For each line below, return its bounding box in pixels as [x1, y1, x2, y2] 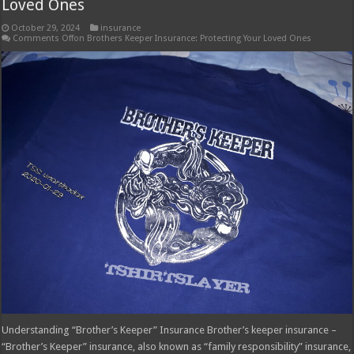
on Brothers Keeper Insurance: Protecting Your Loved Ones [73, 32, 312, 43]
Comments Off [13, 32, 74, 43]
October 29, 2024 [11, 22, 81, 33]
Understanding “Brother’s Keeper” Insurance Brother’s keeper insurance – [2, 324, 337, 337]
